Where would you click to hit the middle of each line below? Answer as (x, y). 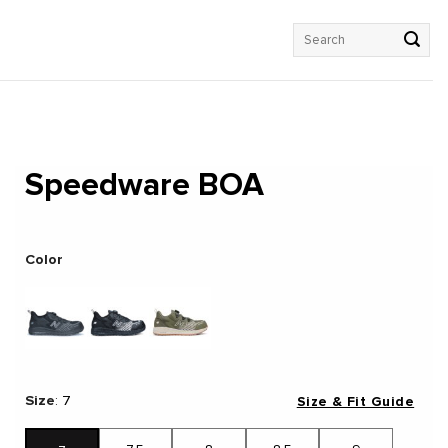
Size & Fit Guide (355, 401)
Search (313, 32)
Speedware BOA (144, 185)
